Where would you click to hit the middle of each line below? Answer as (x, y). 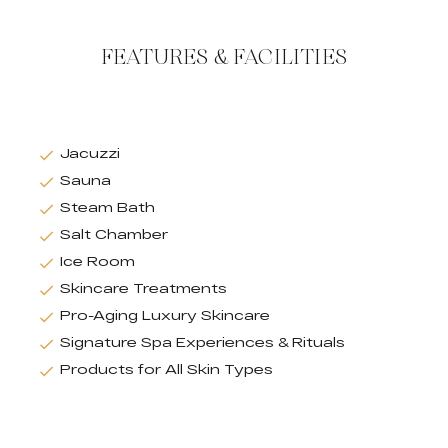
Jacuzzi (90, 153)
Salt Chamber (114, 234)
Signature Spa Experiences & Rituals (202, 342)
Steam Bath (107, 207)
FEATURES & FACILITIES (224, 57)
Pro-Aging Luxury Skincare (165, 315)
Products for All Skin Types (166, 369)
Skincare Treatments (143, 288)
